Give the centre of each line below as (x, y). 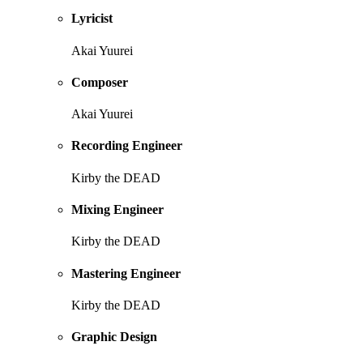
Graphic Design (114, 337)
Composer (100, 82)
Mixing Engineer (117, 210)
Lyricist (92, 19)
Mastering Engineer (126, 273)
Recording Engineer (127, 146)
